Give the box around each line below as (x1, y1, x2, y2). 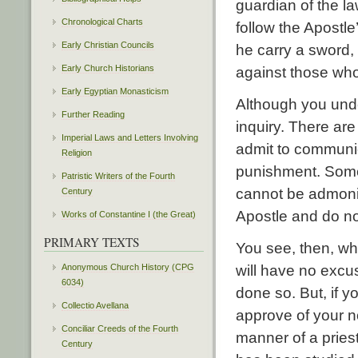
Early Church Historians (61, 62, 154, 73)
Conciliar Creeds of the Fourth (61, 323, 178, 333)
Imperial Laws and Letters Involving (61, 132, 198, 142)
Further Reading (61, 109, 125, 119)
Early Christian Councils (61, 39, 154, 50)
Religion (61, 147, 92, 157)
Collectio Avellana (61, 300, 129, 310)
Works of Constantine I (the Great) (61, 209, 196, 219)
